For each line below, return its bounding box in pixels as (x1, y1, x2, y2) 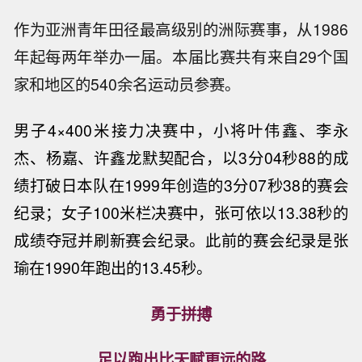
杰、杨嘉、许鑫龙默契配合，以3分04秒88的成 (14, 145, 348, 169)
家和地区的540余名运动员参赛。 (14, 73, 241, 96)
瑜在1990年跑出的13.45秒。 (14, 255, 213, 279)
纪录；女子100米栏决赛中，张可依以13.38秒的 (14, 200, 348, 224)
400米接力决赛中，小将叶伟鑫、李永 (65, 118, 348, 141)
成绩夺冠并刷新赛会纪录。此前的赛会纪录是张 (14, 228, 348, 251)
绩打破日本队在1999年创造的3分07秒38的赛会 (14, 173, 348, 196)
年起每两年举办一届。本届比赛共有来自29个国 (14, 45, 348, 69)
